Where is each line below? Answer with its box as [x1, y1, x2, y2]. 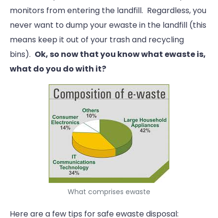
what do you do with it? [10, 63, 106, 75]
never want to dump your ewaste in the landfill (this [10, 19, 206, 31]
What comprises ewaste [68, 187, 150, 197]
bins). [10, 49, 35, 60]
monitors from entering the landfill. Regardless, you [10, 5, 206, 17]
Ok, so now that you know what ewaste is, [35, 49, 206, 60]
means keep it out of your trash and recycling [10, 34, 184, 46]
